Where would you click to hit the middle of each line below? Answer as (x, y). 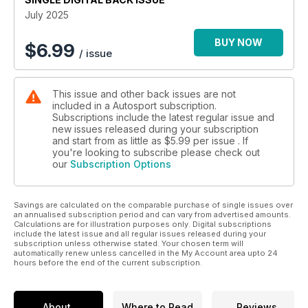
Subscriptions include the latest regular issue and (163, 117)
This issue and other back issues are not (144, 93)
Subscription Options (121, 164)
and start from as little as (108, 140)
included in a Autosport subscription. (134, 105)
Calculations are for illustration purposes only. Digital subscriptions (143, 224)
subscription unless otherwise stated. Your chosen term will (129, 243)
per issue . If (221, 140)
